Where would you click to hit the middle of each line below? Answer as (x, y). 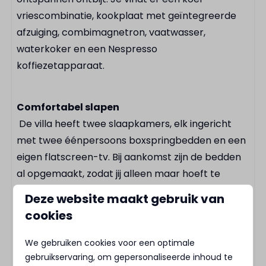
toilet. (31, 224)
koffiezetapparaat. (62, 66)
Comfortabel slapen (68, 107)
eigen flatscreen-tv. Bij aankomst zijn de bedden (129, 157)
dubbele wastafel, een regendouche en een (118, 207)
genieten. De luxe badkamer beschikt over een (126, 190)
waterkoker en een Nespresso (87, 49)
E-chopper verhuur (75, 15)
